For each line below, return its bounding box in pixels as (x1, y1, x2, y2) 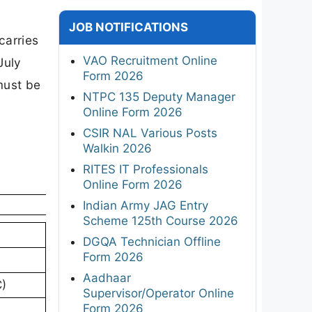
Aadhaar (83, 270, 131, 285)
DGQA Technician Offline (83, 234, 221, 249)
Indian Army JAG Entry (83, 198, 208, 212)
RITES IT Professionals (83, 162, 208, 176)
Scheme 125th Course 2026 (83, 213, 238, 228)
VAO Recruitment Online (83, 53, 217, 68)
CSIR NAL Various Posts (83, 125, 217, 140)
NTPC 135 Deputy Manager (83, 89, 235, 104)
